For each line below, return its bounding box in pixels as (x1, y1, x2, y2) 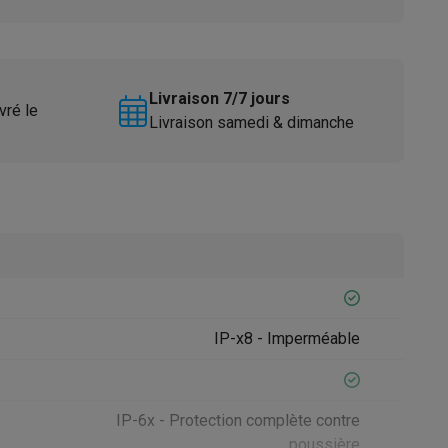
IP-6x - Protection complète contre (116, 411, 360, 430)
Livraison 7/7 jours (148, 89, 290, 108)
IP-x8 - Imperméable (214, 329, 360, 348)
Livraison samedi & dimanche (148, 113, 354, 132)
